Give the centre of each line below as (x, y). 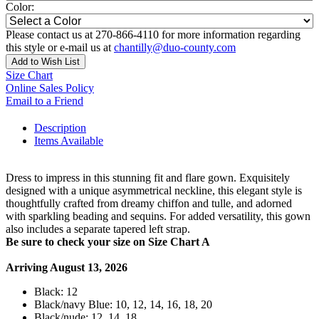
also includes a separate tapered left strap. (98, 229)
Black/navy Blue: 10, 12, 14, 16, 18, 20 (123, 305)
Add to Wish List (46, 62)
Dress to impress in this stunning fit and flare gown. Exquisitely (148, 178)
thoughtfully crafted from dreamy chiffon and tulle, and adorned (149, 204)
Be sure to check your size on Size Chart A (108, 242)
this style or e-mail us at (60, 48)
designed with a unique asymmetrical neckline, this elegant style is (154, 191)
